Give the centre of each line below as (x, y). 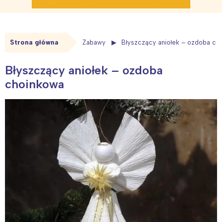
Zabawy (94, 43)
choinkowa (34, 84)
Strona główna (34, 43)
